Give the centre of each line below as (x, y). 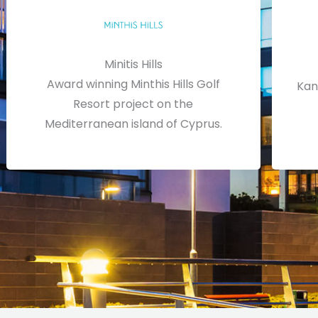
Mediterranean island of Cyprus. (133, 124)
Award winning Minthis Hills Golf (133, 84)
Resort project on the (133, 104)
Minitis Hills (133, 64)
